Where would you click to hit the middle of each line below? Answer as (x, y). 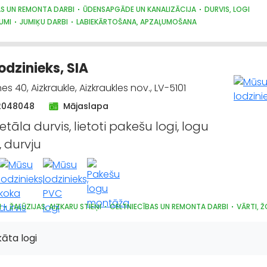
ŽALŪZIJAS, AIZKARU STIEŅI (55, 207)
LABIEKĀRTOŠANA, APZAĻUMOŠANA (136, 22)
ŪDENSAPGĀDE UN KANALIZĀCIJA (139, 9)
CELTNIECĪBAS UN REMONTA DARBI (169, 207)
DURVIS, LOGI (227, 9)
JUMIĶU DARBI (44, 22)
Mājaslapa (86, 106)
